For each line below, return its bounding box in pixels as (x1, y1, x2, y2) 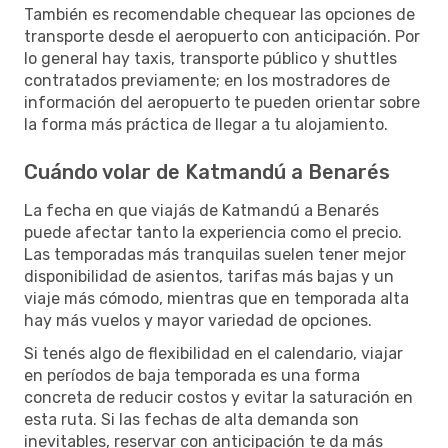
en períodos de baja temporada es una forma (24, 365, 360, 385)
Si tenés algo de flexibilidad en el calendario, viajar (24, 343, 403, 363)
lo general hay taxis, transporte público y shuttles (24, 48, 397, 68)
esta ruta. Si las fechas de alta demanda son (24, 409, 359, 429)
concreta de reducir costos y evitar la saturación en (24, 387, 413, 407)
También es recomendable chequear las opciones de (24, 4, 415, 24)
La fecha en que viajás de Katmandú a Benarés (24, 200, 379, 220)
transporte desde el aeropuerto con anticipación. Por (24, 26, 420, 46)
